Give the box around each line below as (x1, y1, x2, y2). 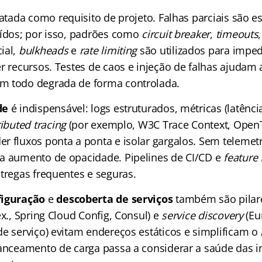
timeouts (215, 27, 258, 41)
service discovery (161, 208, 243, 222)
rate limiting (79, 43, 137, 57)
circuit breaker (142, 27, 211, 41)
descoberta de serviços (56, 192, 173, 206)
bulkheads (18, 43, 68, 57)
